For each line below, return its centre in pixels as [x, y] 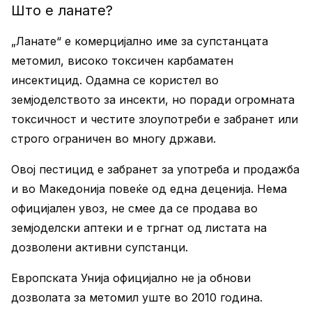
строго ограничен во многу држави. [114, 139]
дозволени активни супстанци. [100, 247]
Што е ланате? [62, 10]
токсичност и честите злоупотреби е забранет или [155, 119]
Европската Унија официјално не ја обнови [131, 278]
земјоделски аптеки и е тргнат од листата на [139, 228]
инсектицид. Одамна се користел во [115, 80]
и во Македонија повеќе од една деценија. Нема [149, 189]
